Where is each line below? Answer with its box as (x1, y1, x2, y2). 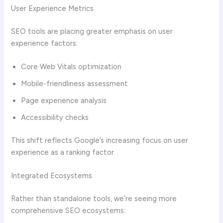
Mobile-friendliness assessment (21, 79, 128, 88)
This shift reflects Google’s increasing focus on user (11, 135, 189, 145)
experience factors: (11, 38, 78, 48)
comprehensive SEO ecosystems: (11, 206, 126, 216)
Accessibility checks (21, 112, 89, 122)
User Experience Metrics (11, 3, 94, 13)
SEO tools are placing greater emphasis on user (11, 26, 173, 36)
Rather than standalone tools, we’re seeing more (11, 194, 177, 204)
